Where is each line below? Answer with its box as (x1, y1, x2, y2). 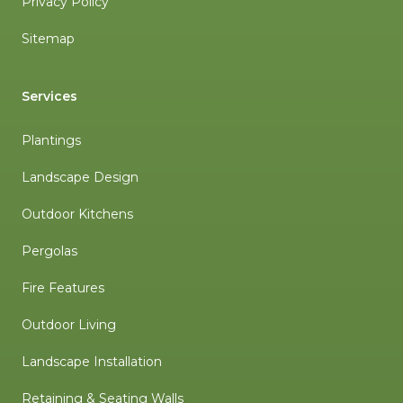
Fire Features (22, 280, 104, 297)
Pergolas (22, 243, 77, 260)
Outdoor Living (22, 317, 116, 334)
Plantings (22, 132, 81, 149)
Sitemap (22, 31, 75, 48)
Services (22, 88, 77, 105)
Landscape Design (22, 169, 139, 186)
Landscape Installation (22, 354, 162, 371)
